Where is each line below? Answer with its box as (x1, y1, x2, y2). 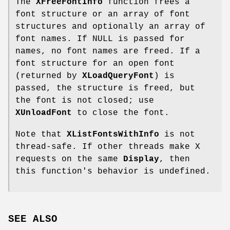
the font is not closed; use (15, 96, 154, 106)
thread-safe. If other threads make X (15, 142, 200, 152)
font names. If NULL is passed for (15, 34, 185, 44)
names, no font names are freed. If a (15, 47, 200, 56)
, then (159, 155, 190, 164)
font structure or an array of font (15, 10, 190, 20)
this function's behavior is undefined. (15, 167, 210, 177)
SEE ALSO (8, 214, 57, 225)
